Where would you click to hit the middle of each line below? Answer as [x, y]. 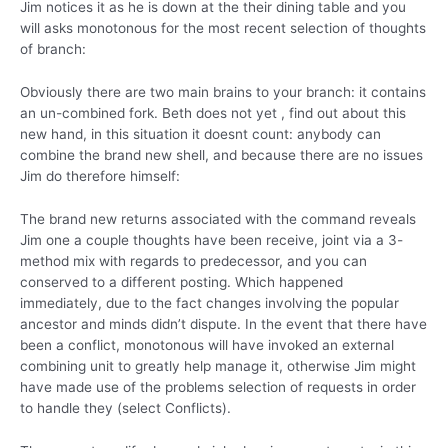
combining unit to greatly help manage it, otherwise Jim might [218, 365]
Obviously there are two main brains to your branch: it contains [223, 91]
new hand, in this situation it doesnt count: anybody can [200, 133]
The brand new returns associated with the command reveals [218, 218]
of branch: [53, 48]
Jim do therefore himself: [100, 175]
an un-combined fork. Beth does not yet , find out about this [213, 112]
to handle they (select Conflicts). [125, 407]
